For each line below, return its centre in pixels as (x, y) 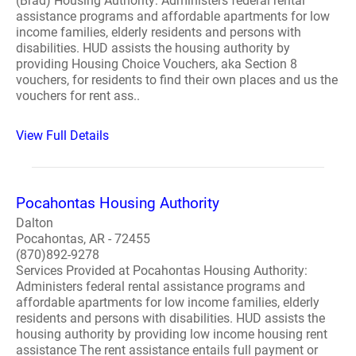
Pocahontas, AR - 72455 (83, 239)
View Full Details (62, 135)
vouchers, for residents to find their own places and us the (177, 80)
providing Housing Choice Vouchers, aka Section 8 (157, 64)
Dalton (35, 223)
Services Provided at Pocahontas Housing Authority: (162, 271)
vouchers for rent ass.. (78, 96)
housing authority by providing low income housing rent (172, 334)
